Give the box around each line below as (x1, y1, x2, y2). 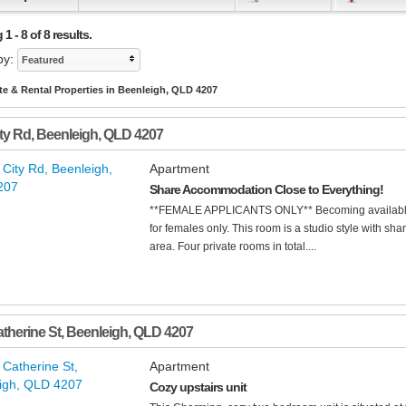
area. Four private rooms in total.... (150, 240, 316, 254)
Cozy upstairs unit (150, 380, 246, 395)
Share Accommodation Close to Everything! (150, 182, 383, 198)
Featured (22, 54, 64, 66)
